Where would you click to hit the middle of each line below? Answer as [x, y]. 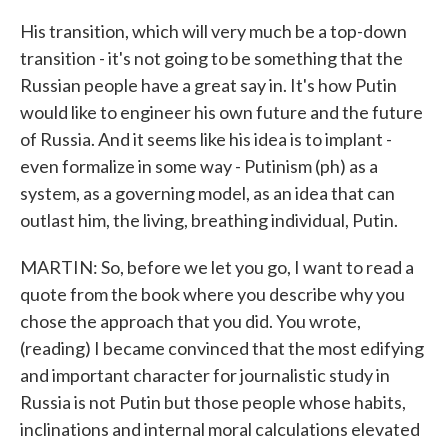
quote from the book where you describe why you [212, 294]
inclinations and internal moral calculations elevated [220, 429]
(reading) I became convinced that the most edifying [222, 348]
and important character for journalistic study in [205, 375]
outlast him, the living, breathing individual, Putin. [209, 220]
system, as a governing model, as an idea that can [207, 193]
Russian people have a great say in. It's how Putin [208, 85]
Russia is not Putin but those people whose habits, [213, 402]
